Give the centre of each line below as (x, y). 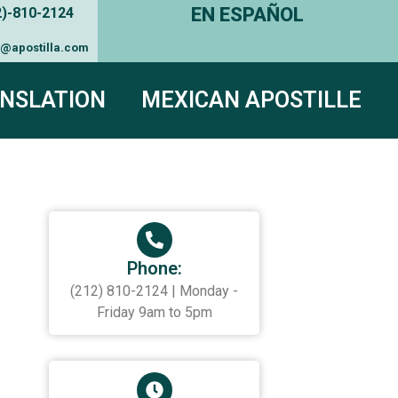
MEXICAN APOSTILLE (251, 99)
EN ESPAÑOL (248, 15)
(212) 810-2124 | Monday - (155, 291)
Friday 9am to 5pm (154, 313)
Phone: (154, 269)
